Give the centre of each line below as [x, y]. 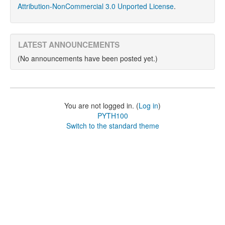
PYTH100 [113, 116]
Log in [148, 105]
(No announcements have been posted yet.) [88, 58]
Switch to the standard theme [113, 126]
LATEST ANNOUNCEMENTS [69, 45]
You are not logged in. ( [101, 105]
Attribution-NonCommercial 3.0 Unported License [96, 6]
